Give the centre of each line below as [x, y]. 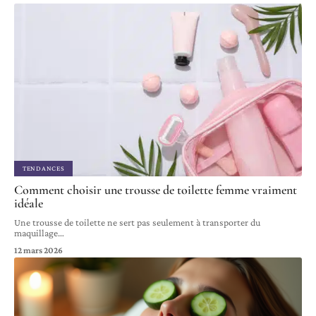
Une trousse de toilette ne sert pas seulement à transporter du [137, 222]
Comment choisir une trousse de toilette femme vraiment [156, 189]
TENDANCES [44, 168]
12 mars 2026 [38, 250]
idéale [29, 203]
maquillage [36, 232]
